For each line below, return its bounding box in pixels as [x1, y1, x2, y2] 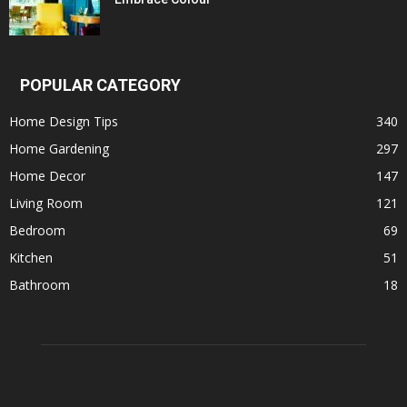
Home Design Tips [9, 113, 118, 130]
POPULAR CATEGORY [20, 75, 181, 94]
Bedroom [9, 222, 65, 239]
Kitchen [9, 249, 53, 266]
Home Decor [9, 167, 85, 184]
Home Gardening [9, 140, 109, 157]
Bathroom [9, 276, 70, 293]
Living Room [9, 194, 83, 212]
